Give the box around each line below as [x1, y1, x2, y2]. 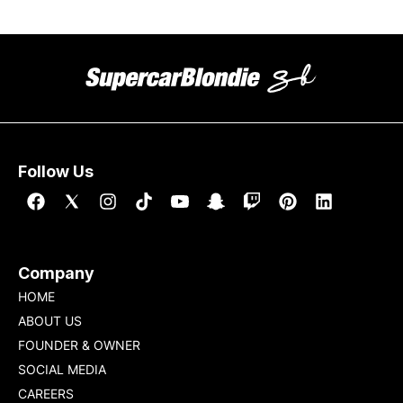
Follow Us [18, 162, 94, 181]
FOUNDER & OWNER [18, 337, 140, 353]
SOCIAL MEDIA [18, 362, 106, 377]
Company [18, 264, 94, 282]
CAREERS [18, 386, 74, 401]
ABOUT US [18, 313, 82, 328]
